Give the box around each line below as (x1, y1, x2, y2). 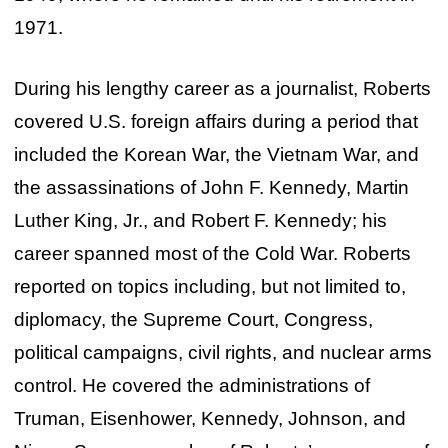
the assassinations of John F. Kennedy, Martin (13, 177, 409, 199)
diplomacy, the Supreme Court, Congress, (13, 309, 373, 331)
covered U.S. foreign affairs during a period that (13, 111, 418, 133)
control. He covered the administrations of (13, 375, 370, 397)
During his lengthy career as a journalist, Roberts (13, 78, 431, 100)
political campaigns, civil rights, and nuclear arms (13, 342, 432, 364)
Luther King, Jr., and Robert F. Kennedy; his (13, 210, 387, 232)
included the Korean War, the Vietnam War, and (13, 144, 419, 166)
